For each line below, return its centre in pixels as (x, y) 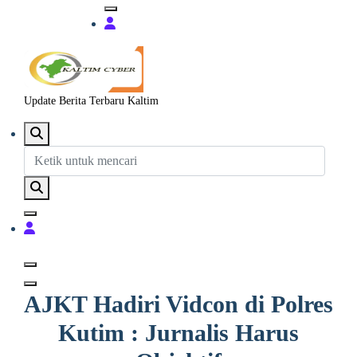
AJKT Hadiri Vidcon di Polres (178, 305)
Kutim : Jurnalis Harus (178, 333)
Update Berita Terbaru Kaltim (91, 101)
